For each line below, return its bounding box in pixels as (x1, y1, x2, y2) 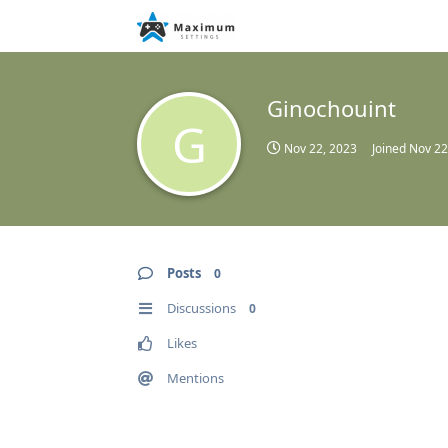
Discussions (167, 299, 236, 317)
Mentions (167, 369, 224, 387)
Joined (372, 140, 409, 157)
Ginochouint (267, 93, 396, 123)
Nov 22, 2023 (284, 140, 357, 157)
